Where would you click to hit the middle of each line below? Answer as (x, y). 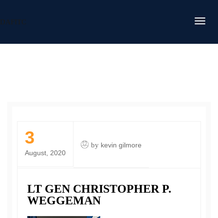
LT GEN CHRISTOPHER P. (99, 189)
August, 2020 (45, 153)
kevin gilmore (121, 145)
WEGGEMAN (64, 200)
